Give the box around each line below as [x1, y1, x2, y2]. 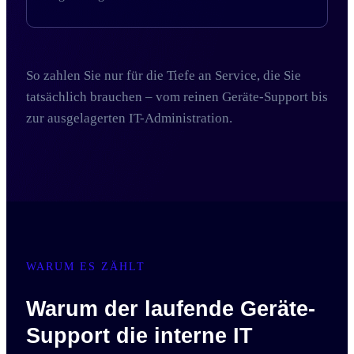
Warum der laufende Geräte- [26, 297, 315, 321]
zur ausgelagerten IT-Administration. [26, 111, 232, 126]
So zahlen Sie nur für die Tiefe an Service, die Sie [26, 68, 301, 83]
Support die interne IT [26, 324, 253, 348]
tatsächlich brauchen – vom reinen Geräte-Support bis [26, 89, 328, 104]
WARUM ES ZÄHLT [26, 261, 145, 273]
